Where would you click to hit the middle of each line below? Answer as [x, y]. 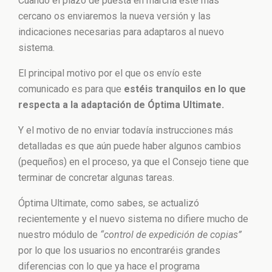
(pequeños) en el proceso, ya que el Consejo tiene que [134, 162]
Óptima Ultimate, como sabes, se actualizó [109, 203]
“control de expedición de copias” [171, 235]
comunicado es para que [71, 89]
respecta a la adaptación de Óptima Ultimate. [121, 105]
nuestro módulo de [59, 235]
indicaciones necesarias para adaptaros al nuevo [121, 32]
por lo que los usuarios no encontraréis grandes [119, 250]
